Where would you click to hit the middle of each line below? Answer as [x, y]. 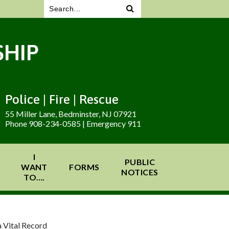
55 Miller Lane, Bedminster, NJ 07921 [71, 114]
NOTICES [140, 172]
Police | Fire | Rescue [62, 99]
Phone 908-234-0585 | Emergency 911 [73, 123]
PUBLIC [140, 162]
